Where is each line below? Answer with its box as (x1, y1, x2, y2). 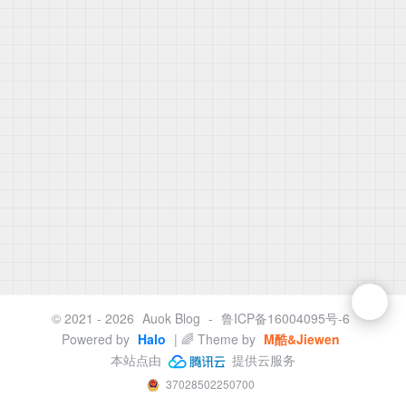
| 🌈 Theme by (170, 329, 256, 348)
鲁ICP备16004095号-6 (221, 308, 350, 327)
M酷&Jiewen (260, 329, 340, 348)
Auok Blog (139, 308, 204, 327)
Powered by (62, 329, 130, 348)
